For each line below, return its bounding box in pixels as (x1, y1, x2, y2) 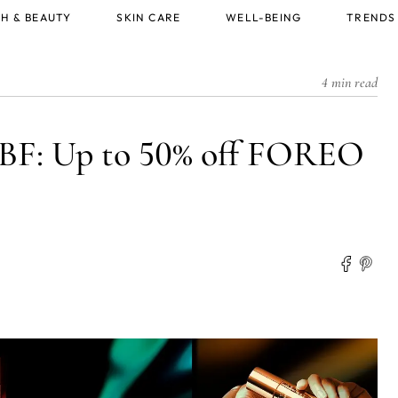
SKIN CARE (116, 11, 181, 24)
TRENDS (346, 11, 396, 24)
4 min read (321, 74, 378, 92)
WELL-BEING (226, 11, 302, 24)
